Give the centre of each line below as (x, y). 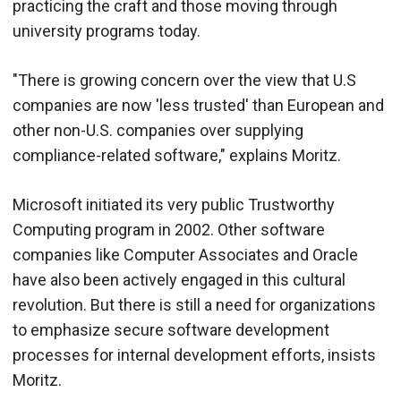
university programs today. (107, 30)
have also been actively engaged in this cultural (179, 279)
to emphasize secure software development (171, 329)
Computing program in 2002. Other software (169, 229)
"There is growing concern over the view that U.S (184, 80)
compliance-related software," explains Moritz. (177, 155)
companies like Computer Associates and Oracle (185, 254)
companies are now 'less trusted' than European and (198, 105)
